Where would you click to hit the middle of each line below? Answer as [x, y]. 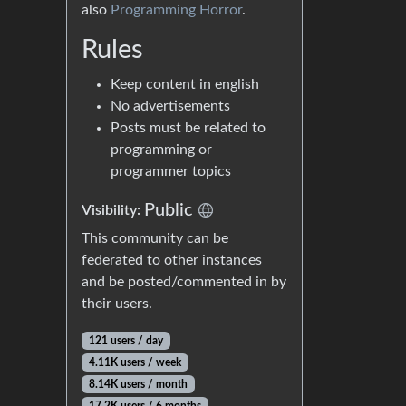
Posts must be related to [188, 128]
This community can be [155, 238]
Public [169, 210]
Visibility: [113, 210]
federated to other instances [172, 260]
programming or [161, 150]
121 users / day [126, 341]
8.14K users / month [138, 384]
